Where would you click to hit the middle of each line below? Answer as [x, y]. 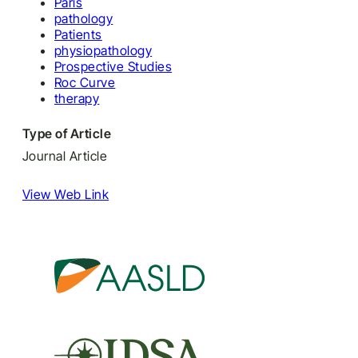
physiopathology [103, 50]
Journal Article [65, 156]
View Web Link [66, 194]
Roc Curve [85, 82]
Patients [78, 34]
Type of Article [67, 133]
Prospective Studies [113, 66]
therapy [77, 98]
